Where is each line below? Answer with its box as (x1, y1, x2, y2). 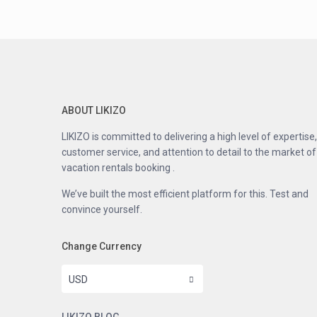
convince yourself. (62, 204, 142, 216)
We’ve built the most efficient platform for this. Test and (62, 188, 309, 200)
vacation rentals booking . (62, 162, 175, 174)
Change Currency (62, 241, 142, 253)
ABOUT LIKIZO (62, 105, 126, 117)
